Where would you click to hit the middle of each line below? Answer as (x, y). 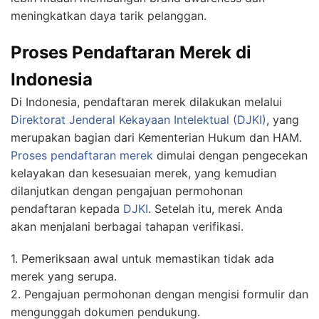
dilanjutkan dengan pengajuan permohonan (127, 191)
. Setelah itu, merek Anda (215, 209)
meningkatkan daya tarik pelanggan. (109, 16)
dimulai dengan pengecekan (230, 156)
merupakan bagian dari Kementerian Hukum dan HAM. (156, 138)
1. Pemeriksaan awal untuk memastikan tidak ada (142, 259)
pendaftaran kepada (67, 209)
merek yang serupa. (64, 277)
